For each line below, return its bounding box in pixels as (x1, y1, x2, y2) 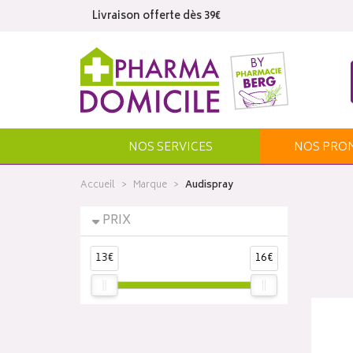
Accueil (80, 177, 115, 194)
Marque (133, 177, 167, 194)
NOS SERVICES (128, 138, 213, 158)
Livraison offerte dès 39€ (92, 8, 221, 26)
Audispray (185, 177, 233, 194)
